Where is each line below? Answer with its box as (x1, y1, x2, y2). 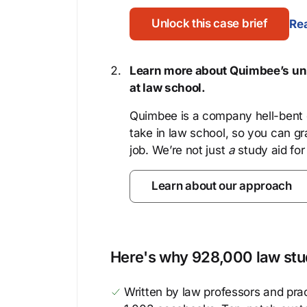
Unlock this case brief (151, 16, 268, 30)
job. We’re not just (130, 143, 228, 157)
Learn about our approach (151, 179, 292, 193)
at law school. (130, 81, 206, 95)
